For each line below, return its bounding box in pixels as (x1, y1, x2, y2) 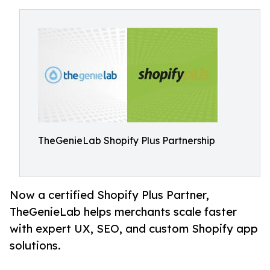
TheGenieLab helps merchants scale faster (10, 205, 237, 219)
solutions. (10, 239, 61, 253)
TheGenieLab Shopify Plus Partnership (38, 134, 215, 146)
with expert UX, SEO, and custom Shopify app (10, 222, 258, 236)
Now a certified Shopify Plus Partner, (10, 188, 209, 202)
